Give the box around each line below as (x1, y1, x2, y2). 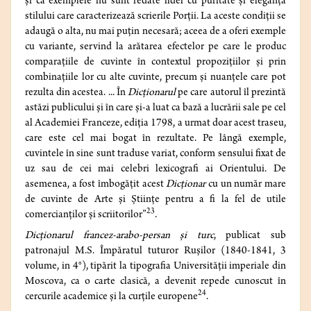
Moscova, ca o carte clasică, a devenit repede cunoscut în (25, 276, 286, 288)
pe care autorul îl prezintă (176, 87, 286, 99)
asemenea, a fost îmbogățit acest (25, 179, 167, 191)
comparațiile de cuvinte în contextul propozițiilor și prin (25, 57, 286, 69)
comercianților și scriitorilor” (25, 210, 146, 221)
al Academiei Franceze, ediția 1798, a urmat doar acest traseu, (25, 118, 286, 130)
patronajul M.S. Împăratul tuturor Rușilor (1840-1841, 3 (25, 246, 286, 258)
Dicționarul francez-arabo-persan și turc (25, 230, 214, 242)
